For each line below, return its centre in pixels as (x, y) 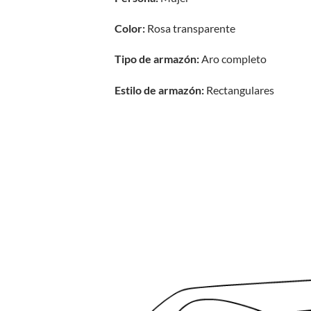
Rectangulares (239, 90)
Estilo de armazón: (160, 90)
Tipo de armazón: (157, 59)
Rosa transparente (191, 28)
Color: (130, 28)
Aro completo (233, 59)
